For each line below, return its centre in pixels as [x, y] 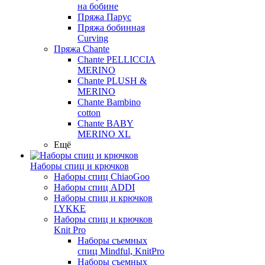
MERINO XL [104, 134]
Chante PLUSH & [112, 81]
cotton [89, 113]
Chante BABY [106, 123]
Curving [93, 38]
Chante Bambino [109, 102]
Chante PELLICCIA [117, 59]
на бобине [98, 6]
